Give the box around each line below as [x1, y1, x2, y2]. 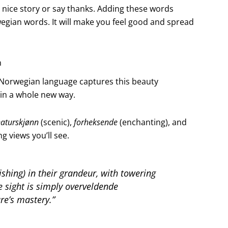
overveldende [65, 180, 119, 193]
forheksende [73, 117, 118, 128]
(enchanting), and [117, 117, 187, 128]
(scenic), [38, 117, 74, 128]
